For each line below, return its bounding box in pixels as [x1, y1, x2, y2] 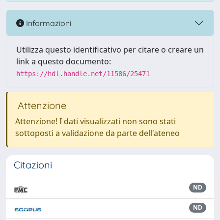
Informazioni [24, 18, 71, 28]
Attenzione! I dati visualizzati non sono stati [15, 116, 176, 127]
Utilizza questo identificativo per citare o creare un [16, 44, 204, 55]
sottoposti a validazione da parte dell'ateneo [15, 128, 180, 138]
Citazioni [14, 159, 52, 171]
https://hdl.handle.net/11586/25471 [16, 70, 150, 78]
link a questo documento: [16, 56, 111, 67]
